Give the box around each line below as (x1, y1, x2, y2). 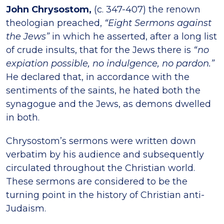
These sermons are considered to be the (6, 175, 187, 187)
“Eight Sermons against (104, 17, 211, 28)
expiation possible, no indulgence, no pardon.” (6, 57, 214, 69)
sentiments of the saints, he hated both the (6, 84, 200, 96)
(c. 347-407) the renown (91, 3, 200, 15)
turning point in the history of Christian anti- (6, 189, 204, 200)
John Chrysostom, (6, 3, 91, 15)
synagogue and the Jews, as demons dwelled (6, 98, 211, 109)
